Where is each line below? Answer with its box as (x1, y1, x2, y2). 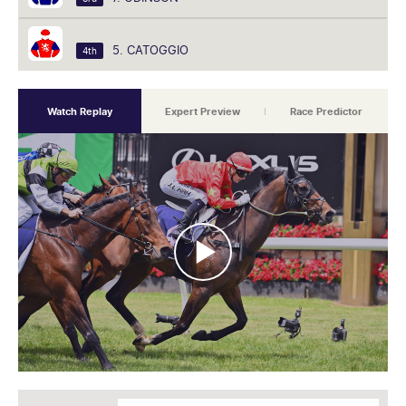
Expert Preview (165, 105, 241, 119)
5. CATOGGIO (112, 43, 188, 57)
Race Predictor (289, 105, 362, 119)
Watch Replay (46, 105, 112, 119)
